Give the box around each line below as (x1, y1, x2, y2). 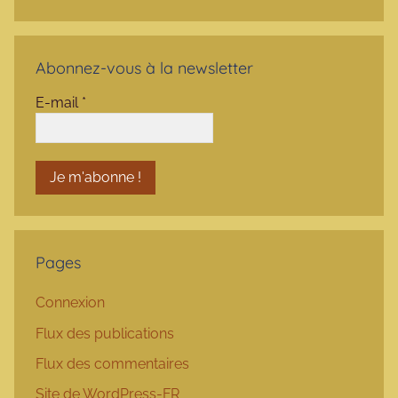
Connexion (36, 294, 105, 312)
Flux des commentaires (36, 354, 189, 372)
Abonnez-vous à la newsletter (36, 58, 253, 79)
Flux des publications (36, 324, 174, 342)
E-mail (36, 94, 82, 112)
